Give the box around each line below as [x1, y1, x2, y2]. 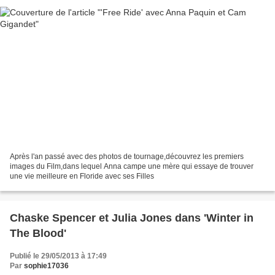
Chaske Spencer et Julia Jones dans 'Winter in [10, 211, 254, 224]
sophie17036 [24, 261, 69, 270]
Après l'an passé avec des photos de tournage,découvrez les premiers [10, 152, 244, 161]
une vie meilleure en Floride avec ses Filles [10, 171, 154, 180]
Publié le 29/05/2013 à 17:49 [10, 251, 107, 260]
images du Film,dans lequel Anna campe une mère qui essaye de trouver [10, 161, 254, 171]
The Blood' [10, 227, 66, 239]
